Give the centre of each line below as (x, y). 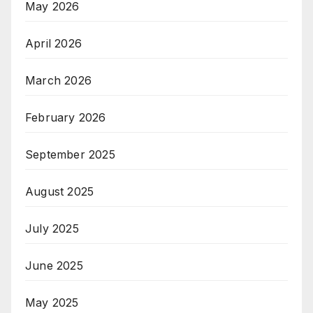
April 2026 (53, 44)
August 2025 (60, 192)
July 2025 (52, 229)
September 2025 (70, 155)
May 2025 (52, 303)
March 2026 (58, 81)
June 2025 (54, 266)
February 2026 (66, 118)
